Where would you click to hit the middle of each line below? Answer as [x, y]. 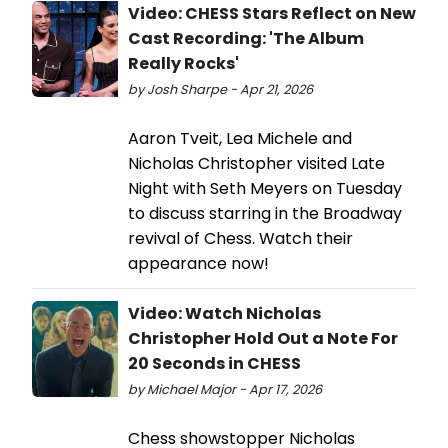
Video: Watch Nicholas [224, 314]
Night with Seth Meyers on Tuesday [265, 189]
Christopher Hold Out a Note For [263, 339]
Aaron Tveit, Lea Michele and [240, 139]
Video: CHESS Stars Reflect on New [272, 14]
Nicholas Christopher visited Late [256, 164]
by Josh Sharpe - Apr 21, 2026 [220, 90]
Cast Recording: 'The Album [246, 39]
